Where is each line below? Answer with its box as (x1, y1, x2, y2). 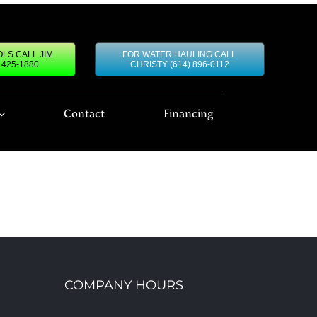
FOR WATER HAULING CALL (122, 50, 237, 59)
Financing (163, 107, 214, 120)
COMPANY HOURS (64, 277, 183, 293)
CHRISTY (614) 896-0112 (129, 59, 229, 69)
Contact (64, 107, 105, 120)
